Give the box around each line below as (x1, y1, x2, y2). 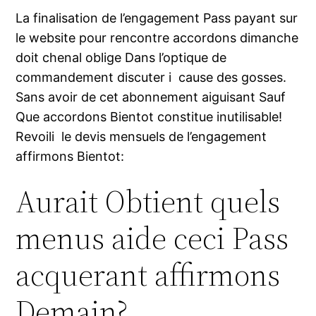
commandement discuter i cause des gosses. (16, 70, 287, 85)
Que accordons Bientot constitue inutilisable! (16, 109, 283, 125)
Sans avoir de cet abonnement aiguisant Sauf (16, 90, 286, 105)
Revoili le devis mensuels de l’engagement (16, 129, 267, 145)
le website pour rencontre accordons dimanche (16, 30, 299, 46)
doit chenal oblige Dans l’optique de (16, 50, 227, 66)
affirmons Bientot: (16, 149, 125, 164)
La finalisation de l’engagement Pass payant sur (16, 11, 298, 26)
